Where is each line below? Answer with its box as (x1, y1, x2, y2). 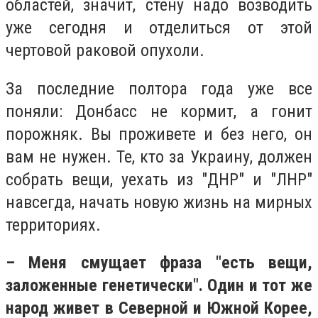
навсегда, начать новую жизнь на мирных (6, 192, 312, 212)
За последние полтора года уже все (6, 78, 312, 99)
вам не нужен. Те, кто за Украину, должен (6, 146, 312, 167)
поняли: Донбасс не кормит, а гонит (6, 101, 312, 121)
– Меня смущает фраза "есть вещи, (6, 253, 312, 273)
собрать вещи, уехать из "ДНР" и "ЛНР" (6, 169, 312, 190)
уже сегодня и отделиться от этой (6, 17, 312, 38)
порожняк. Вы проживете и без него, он (6, 124, 312, 144)
